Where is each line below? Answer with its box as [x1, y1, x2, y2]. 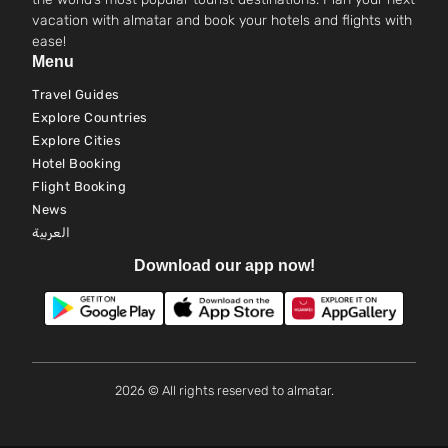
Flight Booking [32, 178, 126, 194]
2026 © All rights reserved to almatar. [114, 383, 334, 399]
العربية [32, 224, 71, 240]
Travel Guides [32, 86, 120, 102]
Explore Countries [32, 109, 148, 125]
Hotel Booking [32, 155, 122, 171]
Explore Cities [32, 132, 121, 148]
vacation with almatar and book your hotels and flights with [32, 11, 412, 29]
